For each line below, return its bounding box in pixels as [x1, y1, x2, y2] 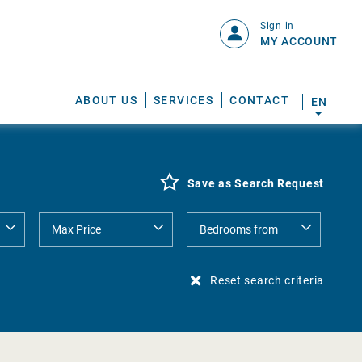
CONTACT [229, 94, 289, 107]
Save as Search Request [187, 177, 324, 190]
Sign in [260, 20, 294, 32]
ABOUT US [74, 94, 137, 107]
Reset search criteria [210, 274, 324, 287]
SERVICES [153, 94, 214, 107]
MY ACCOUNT [260, 35, 338, 48]
